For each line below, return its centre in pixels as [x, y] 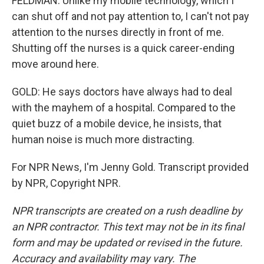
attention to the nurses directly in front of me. [118, 32]
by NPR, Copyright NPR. [66, 183]
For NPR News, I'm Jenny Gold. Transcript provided [130, 167]
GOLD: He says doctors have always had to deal [122, 92]
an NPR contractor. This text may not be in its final [128, 227]
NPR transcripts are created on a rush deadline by [127, 211]
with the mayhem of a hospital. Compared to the [124, 108]
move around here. [55, 64]
